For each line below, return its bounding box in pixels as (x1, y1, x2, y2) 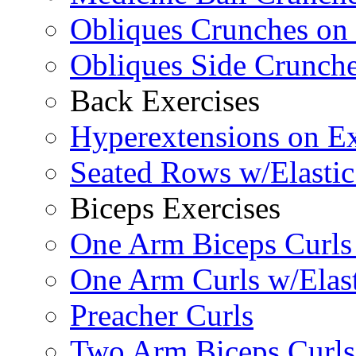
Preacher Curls (70, 298, 253, 333)
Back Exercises (70, 83, 260, 118)
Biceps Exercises (70, 191, 281, 226)
